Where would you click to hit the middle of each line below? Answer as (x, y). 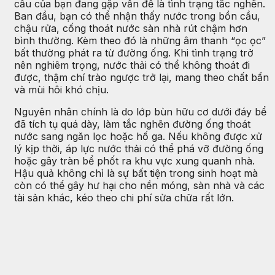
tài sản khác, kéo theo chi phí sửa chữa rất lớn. (124, 198)
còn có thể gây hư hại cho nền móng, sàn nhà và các (139, 185)
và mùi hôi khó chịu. (61, 90)
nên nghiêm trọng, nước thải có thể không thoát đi (132, 65)
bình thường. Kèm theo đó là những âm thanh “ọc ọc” (140, 41)
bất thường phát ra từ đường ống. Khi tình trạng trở (134, 53)
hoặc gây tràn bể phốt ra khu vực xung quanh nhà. (134, 161)
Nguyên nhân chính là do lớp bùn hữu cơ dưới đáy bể (140, 112)
